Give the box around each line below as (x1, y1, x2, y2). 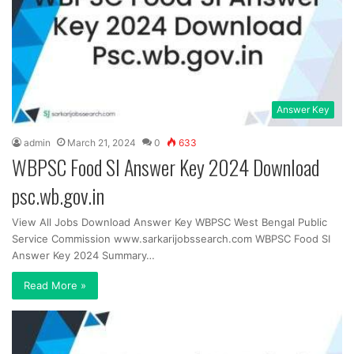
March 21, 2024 (67, 137, 136, 149)
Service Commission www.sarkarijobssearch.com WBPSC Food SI (12, 232, 330, 246)
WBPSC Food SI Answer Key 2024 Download (12, 152, 319, 183)
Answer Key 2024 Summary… (12, 249, 155, 262)
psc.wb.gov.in (12, 180, 104, 212)
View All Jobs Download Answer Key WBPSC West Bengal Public (12, 216, 327, 229)
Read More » (24, 279, 86, 292)
